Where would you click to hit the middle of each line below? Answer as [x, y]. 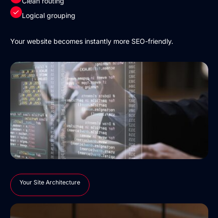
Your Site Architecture [50, 182]
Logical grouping [48, 16]
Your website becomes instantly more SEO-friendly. [91, 41]
